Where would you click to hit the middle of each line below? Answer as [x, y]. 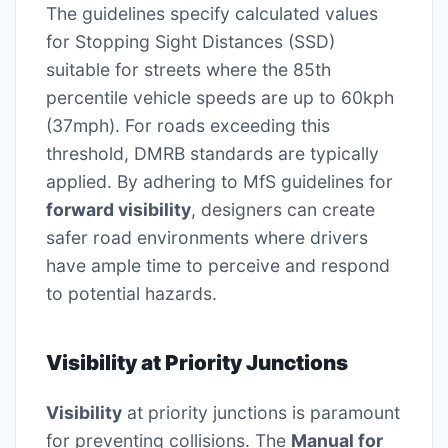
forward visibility [118, 210]
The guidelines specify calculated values [212, 14]
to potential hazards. [131, 294]
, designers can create [283, 210]
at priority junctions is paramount [261, 412]
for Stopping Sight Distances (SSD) [190, 42]
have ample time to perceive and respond [218, 266]
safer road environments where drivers [207, 238]
